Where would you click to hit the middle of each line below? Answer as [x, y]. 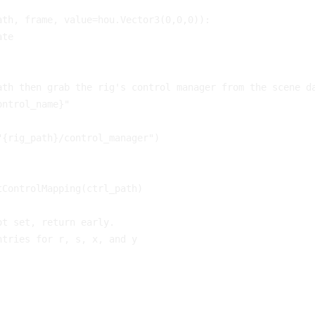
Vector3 [140, 19]
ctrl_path [112, 188]
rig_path [31, 137]
